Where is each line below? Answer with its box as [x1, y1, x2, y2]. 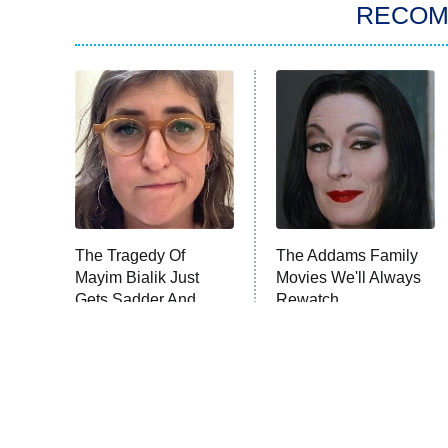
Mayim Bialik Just [75, 269, 199, 287]
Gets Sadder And [75, 291, 196, 309]
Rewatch [276, 291, 340, 309]
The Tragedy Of [75, 247, 185, 265]
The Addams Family [276, 247, 419, 265]
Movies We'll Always [276, 269, 422, 287]
